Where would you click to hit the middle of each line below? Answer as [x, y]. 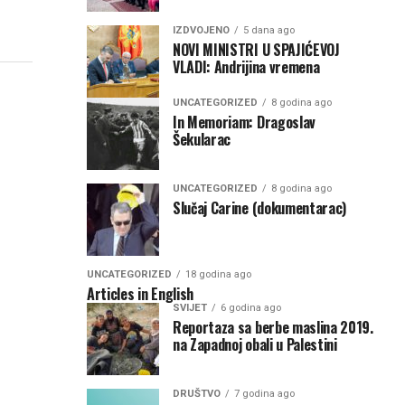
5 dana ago [269, 30]
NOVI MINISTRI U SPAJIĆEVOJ [256, 49]
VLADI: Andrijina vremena [253, 66]
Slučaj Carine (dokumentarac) [260, 207]
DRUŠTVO [197, 393]
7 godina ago [264, 393]
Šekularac [202, 139]
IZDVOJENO [201, 30]
